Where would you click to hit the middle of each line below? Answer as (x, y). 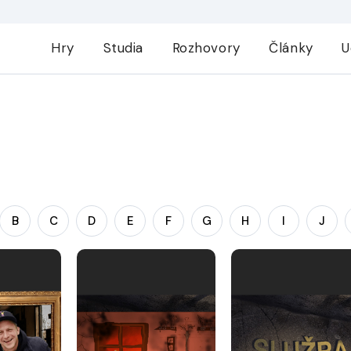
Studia (123, 48)
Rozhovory (206, 48)
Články (291, 48)
